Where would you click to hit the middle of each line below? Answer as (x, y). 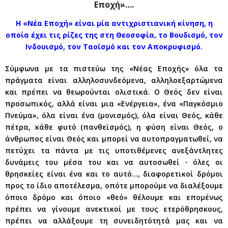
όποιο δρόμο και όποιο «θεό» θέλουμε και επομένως (114, 197)
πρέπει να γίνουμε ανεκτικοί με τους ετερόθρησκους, (114, 209)
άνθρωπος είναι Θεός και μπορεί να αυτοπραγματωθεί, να (114, 138)
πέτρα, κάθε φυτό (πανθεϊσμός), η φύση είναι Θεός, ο (114, 127)
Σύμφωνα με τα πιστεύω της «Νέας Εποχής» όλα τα (114, 68)
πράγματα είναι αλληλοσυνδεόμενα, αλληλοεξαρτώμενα (114, 80)
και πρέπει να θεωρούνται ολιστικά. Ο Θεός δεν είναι (114, 92)
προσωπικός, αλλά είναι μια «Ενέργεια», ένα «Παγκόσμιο (114, 103)
